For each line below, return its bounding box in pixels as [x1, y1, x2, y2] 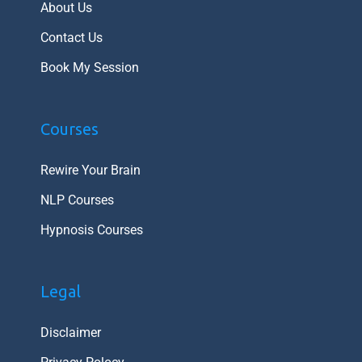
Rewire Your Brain [40, 162, 141, 178]
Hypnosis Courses [40, 221, 143, 238]
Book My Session [40, 59, 139, 75]
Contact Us [40, 29, 103, 45]
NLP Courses [40, 192, 114, 208]
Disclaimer [40, 324, 101, 340]
